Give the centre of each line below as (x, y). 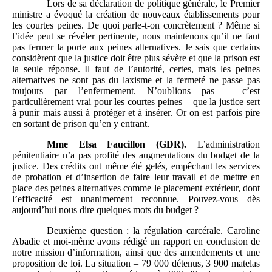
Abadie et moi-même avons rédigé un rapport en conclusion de (136, 242)
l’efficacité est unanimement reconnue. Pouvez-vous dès (136, 199)
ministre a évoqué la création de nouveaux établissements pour (136, 15)
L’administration (223, 144)
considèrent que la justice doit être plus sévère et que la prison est (136, 58)
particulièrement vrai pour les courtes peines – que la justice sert (136, 102)
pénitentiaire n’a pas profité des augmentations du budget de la (136, 155)
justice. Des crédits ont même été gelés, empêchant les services (136, 166)
